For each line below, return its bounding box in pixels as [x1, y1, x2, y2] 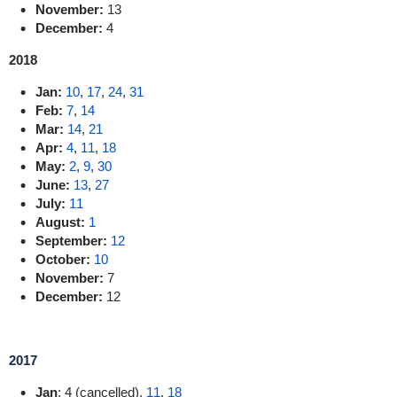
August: [35, 214, 89, 230]
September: [35, 233, 111, 248]
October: [35, 252, 94, 267]
